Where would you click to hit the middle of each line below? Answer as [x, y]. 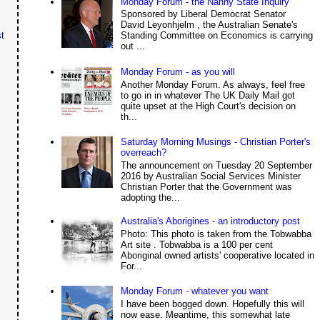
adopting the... [150, 197]
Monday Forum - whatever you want [194, 291]
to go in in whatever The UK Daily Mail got [207, 95]
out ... [132, 46]
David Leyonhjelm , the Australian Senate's [209, 25]
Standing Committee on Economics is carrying [216, 36]
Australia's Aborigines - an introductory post [210, 221]
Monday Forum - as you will [177, 71]
